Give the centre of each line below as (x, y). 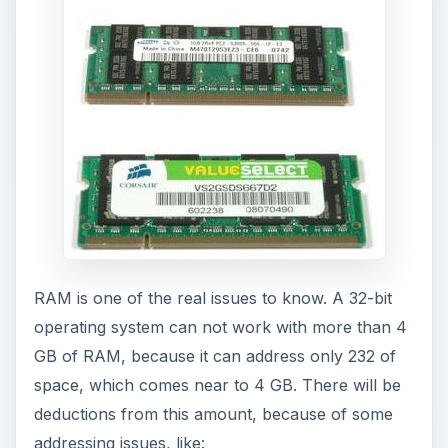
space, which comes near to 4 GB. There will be (217, 385)
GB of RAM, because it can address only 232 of (214, 356)
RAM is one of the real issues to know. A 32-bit (212, 298)
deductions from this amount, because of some (213, 414)
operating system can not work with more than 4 (220, 327)
